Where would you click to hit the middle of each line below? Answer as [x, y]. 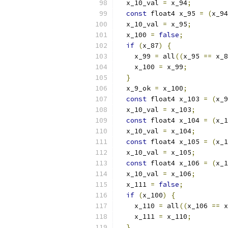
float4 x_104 [175, 120]
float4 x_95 [173, 13]
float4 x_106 [175, 163]
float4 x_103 [175, 99]
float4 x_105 [175, 142]
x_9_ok [136, 88]
